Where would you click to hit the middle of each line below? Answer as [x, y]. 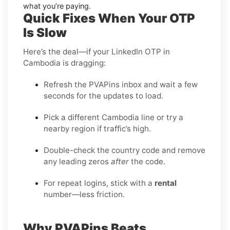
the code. [147, 161]
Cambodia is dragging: [64, 63]
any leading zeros [77, 161]
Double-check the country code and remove [124, 150]
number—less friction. [84, 194]
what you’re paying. [57, 6]
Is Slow [45, 32]
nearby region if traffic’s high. [97, 128]
